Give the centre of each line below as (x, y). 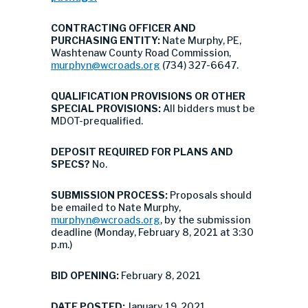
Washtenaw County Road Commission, (141, 53)
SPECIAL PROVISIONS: (107, 108)
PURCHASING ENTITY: (107, 40)
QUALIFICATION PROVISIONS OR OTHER (148, 96)
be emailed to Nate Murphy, (116, 207)
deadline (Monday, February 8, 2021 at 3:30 (152, 232)
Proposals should (211, 195)
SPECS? (70, 164)
